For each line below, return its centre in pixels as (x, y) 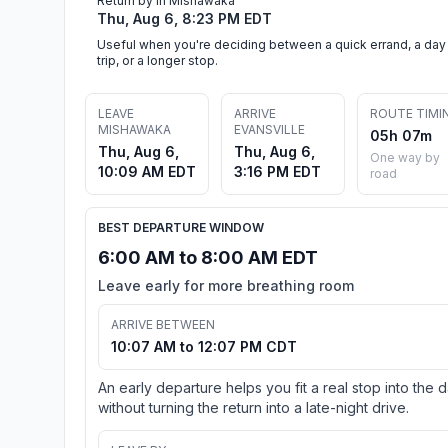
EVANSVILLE (269, 129)
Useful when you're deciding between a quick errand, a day (271, 44)
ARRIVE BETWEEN (163, 324)
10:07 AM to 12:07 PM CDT (204, 346)
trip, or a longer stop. (157, 60)
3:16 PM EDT (277, 171)
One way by (405, 157)
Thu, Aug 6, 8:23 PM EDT (184, 18)
